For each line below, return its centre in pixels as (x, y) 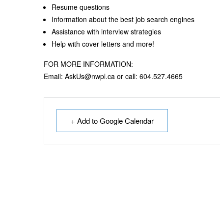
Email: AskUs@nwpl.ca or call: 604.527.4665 (113, 76)
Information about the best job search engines (123, 19)
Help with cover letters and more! (103, 44)
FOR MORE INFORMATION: (88, 64)
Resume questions (81, 7)
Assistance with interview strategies (106, 31)
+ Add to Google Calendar (112, 121)
